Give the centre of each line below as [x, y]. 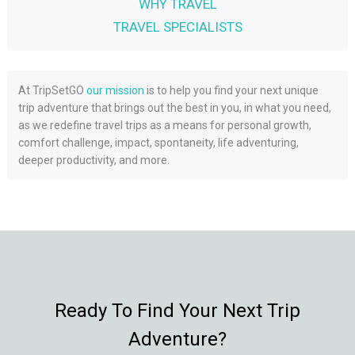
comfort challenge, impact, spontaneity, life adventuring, [159, 143]
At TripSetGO [53, 91]
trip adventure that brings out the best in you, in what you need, [175, 108]
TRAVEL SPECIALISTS [177, 27]
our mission [116, 91]
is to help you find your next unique [232, 91]
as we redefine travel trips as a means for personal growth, [165, 126]
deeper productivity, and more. [94, 160]
